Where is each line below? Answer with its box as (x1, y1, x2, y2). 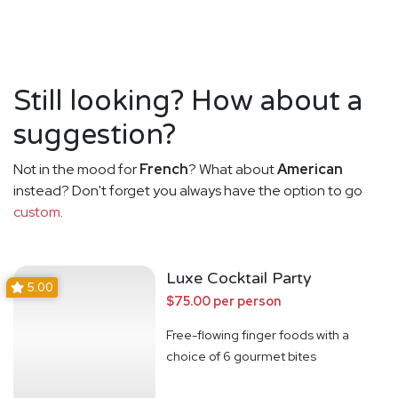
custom (13, 203, 60, 222)
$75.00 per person (166, 292, 281, 310)
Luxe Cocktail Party (166, 268, 312, 289)
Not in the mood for (13, 160, 139, 179)
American (277, 160, 343, 179)
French (139, 160, 188, 179)
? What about (188, 160, 277, 179)
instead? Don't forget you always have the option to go (13, 181, 362, 201)
